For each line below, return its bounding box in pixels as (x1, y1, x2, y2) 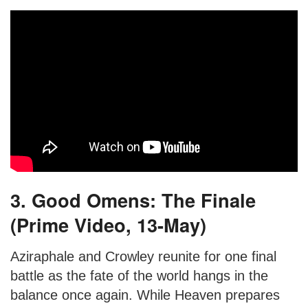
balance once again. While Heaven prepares (10, 287, 280, 302)
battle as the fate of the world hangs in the (10, 267, 268, 283)
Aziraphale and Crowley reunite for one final (10, 248, 276, 264)
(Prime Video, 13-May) (10, 210, 206, 238)
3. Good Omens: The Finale (10, 186, 256, 213)
